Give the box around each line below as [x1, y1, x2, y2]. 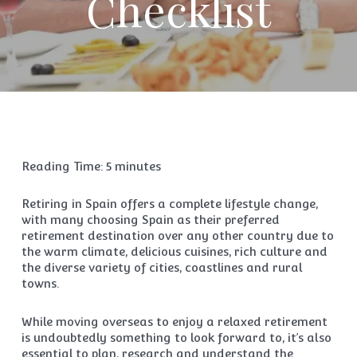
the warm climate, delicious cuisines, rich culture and [21, 245, 328, 258]
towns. [21, 277, 59, 290]
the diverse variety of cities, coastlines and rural [21, 261, 302, 274]
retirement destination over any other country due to [21, 229, 334, 242]
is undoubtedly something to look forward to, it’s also [21, 331, 331, 344]
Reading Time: [21, 159, 106, 173]
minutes [114, 159, 161, 173]
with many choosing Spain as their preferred [21, 213, 280, 226]
